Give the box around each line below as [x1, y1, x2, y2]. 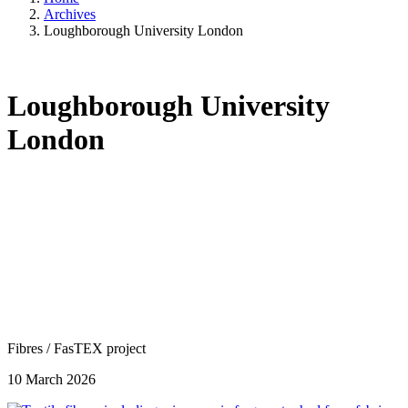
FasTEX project [54, 340, 146, 356]
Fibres [7, 340, 46, 356]
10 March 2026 [7, 371, 96, 387]
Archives [44, 5, 96, 22]
